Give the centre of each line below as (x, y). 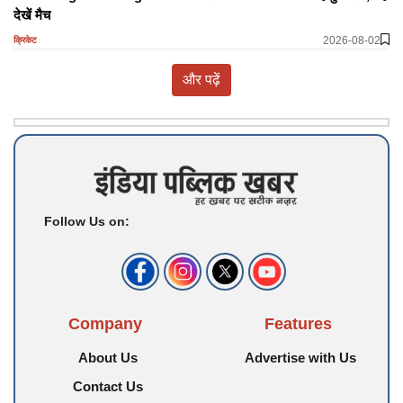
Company (105, 324)
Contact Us (107, 387)
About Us (107, 358)
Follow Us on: (87, 222)
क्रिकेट (25, 40)
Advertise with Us (300, 358)
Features (298, 324)
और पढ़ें (201, 79)
